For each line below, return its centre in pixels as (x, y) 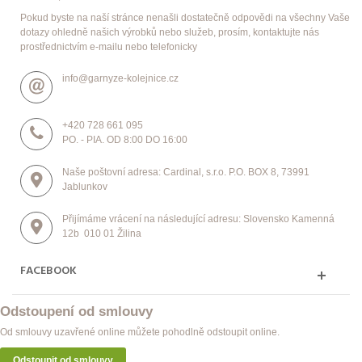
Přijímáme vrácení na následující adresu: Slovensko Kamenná (198, 219)
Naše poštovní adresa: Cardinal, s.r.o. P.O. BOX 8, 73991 (186, 173)
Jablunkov (85, 187)
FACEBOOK (48, 271)
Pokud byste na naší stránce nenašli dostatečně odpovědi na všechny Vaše (185, 18)
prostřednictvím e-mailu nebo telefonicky (109, 47)
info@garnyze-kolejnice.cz (120, 79)
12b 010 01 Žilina (102, 234)
